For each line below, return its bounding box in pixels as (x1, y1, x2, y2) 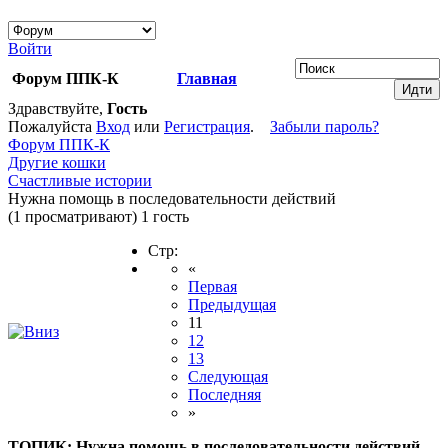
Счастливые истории (8, 172, 152, 190)
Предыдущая (188, 296, 276, 314)
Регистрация (164, 118, 250, 136)
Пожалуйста (8, 118, 96, 136)
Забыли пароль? (270, 118, 379, 136)
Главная (177, 70, 237, 88)
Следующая (188, 368, 268, 386)
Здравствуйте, (8, 100, 107, 118)
